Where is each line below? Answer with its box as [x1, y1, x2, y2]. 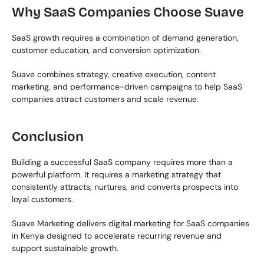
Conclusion [12, 128, 84, 144]
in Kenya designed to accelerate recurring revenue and [12, 230, 222, 241]
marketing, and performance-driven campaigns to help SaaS [12, 81, 242, 92]
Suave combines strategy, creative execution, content [12, 69, 216, 80]
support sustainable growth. [12, 243, 118, 253]
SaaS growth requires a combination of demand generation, [12, 32, 239, 43]
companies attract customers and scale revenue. [12, 94, 199, 104]
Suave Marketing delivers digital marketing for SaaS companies [12, 218, 249, 229]
